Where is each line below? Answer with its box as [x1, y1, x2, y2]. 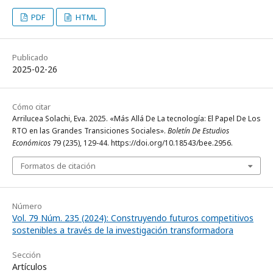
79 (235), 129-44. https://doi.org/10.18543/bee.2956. [51, 138, 233, 149]
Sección [12, 249, 41, 261]
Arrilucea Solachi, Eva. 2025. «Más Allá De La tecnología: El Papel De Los [12, 113, 261, 124]
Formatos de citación [21, 160, 96, 172]
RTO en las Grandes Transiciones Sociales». [12, 126, 168, 136]
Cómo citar [12, 101, 51, 113]
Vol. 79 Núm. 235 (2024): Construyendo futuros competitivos [12, 212, 253, 224]
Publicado [12, 52, 48, 63]
